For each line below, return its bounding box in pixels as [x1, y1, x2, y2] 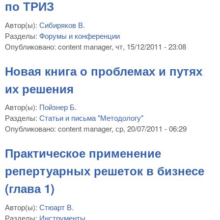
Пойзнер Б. [39, 102, 77, 112]
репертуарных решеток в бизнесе [5, 162, 204, 179]
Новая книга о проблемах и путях [5, 62, 202, 79]
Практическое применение [5, 144, 161, 162]
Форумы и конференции [39, 30, 120, 41]
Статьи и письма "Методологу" [39, 112, 143, 123]
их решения [5, 80, 74, 97]
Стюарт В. [39, 201, 74, 212]
